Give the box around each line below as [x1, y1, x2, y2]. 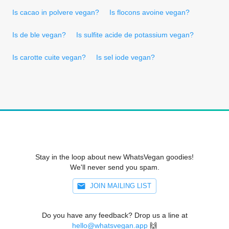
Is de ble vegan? [12, 30, 66, 39]
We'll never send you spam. [70, 163, 159, 171]
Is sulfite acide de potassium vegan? [76, 30, 194, 39]
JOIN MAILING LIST [90, 181, 151, 190]
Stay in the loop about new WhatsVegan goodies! [35, 152, 194, 161]
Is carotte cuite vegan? [12, 53, 86, 61]
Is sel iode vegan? [96, 53, 155, 61]
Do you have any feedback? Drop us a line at [41, 211, 188, 219]
